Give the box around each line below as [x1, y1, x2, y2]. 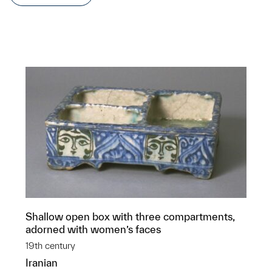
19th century [25, 240, 75, 251]
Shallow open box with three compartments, [25, 211, 235, 222]
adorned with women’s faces [25, 223, 161, 235]
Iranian [25, 257, 58, 268]
